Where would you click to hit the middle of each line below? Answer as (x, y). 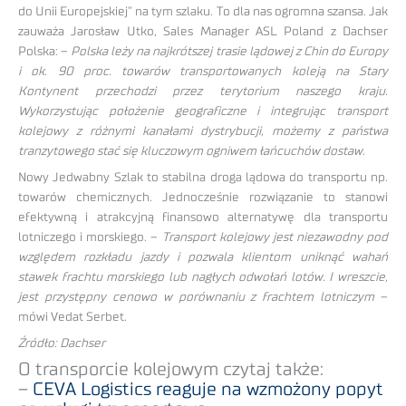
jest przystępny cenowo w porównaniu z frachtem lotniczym (197, 298)
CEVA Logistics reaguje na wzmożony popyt (208, 389)
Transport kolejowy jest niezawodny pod (275, 238)
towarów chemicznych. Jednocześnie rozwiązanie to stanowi (203, 198)
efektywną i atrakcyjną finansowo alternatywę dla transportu (203, 218)
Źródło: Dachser (62, 343)
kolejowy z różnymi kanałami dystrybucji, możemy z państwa (203, 132)
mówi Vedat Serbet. (72, 318)
